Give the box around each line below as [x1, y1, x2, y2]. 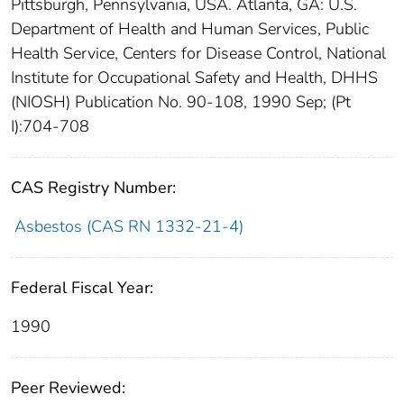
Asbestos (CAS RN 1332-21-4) [14, 215, 243, 237]
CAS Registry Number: [11, 176, 176, 198]
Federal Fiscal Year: [11, 276, 153, 298]
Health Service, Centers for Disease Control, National [11, 41, 386, 64]
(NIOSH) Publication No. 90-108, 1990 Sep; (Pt [11, 90, 351, 113]
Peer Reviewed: [11, 376, 125, 399]
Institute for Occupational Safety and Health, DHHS [11, 66, 378, 88]
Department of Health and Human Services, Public [11, 17, 369, 40]
